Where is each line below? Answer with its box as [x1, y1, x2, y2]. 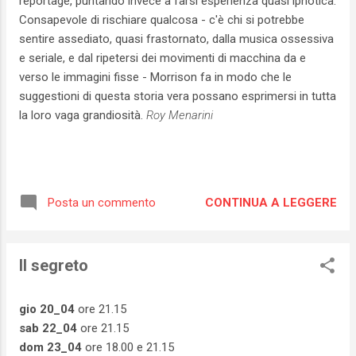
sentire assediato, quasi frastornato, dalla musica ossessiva [19, 32, 334, 47]
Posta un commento [48, 195, 156, 211]
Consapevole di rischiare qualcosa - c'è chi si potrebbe [19, 13, 304, 28]
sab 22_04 [19, 320, 77, 335]
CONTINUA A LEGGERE [205, 195, 337, 210]
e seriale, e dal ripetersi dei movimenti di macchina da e [19, 51, 306, 66]
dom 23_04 [19, 339, 85, 354]
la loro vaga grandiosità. [19, 108, 146, 123]
